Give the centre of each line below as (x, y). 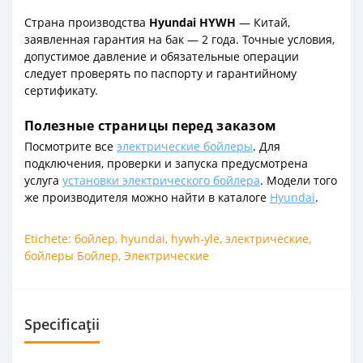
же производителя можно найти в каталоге (147, 197)
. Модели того (299, 180)
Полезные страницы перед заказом (151, 125)
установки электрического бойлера (161, 180)
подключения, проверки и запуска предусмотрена (166, 163)
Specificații (62, 324)
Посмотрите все (70, 146)
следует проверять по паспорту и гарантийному (160, 73)
